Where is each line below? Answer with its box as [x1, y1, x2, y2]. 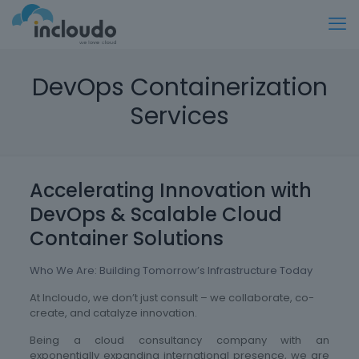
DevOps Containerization [31, 71, 328, 104]
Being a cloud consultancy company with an [29, 333, 330, 348]
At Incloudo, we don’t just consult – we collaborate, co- [29, 290, 314, 305]
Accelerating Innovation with [29, 177, 312, 204]
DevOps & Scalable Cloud [29, 201, 282, 228]
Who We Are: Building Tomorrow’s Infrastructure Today [29, 263, 313, 278]
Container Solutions [29, 225, 224, 252]
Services [130, 99, 229, 133]
